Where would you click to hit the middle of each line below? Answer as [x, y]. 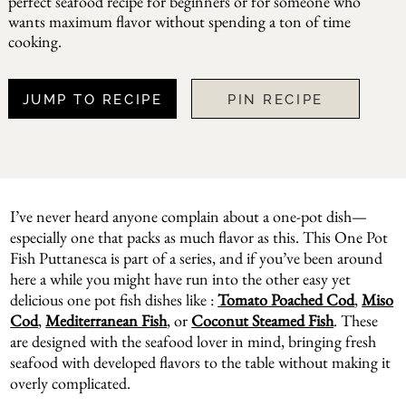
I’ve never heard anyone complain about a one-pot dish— [189, 217]
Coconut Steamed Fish [263, 321]
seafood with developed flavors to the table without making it [201, 362]
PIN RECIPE [275, 100]
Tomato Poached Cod [286, 300]
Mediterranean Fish [106, 321]
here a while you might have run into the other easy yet [181, 279]
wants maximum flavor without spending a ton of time [179, 22]
